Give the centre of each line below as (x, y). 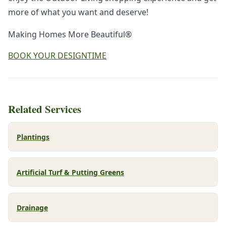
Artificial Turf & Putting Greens (70, 172)
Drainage (32, 207)
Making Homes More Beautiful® (70, 34)
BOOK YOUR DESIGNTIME (57, 55)
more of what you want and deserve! (78, 12)
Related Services (45, 109)
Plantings (33, 137)
